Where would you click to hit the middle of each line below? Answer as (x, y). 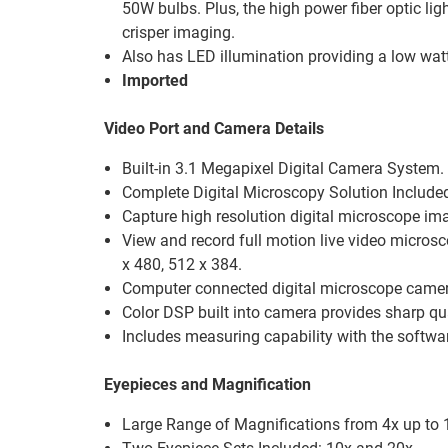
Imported (155, 80)
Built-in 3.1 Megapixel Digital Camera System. (283, 168)
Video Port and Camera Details (214, 128)
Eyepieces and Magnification (207, 384)
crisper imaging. (179, 32)
